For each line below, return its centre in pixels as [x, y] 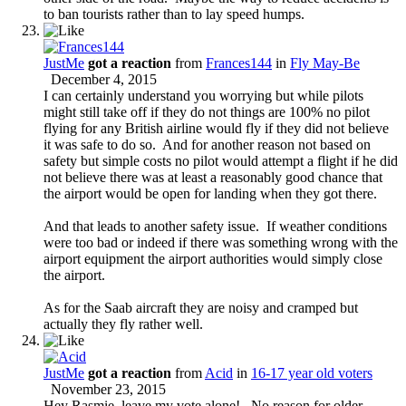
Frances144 [239, 63]
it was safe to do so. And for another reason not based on [207, 144]
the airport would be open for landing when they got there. [210, 193]
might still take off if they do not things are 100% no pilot [207, 111]
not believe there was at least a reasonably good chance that [213, 177]
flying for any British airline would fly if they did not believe [216, 128]
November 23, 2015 [108, 389]
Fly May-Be [325, 63]
